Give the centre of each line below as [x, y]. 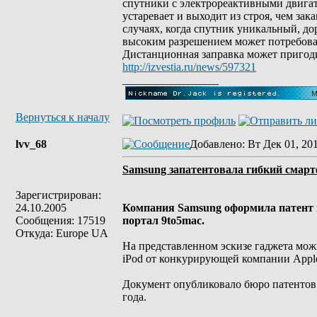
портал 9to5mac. [163, 220]
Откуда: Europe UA [62, 233]
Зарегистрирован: [58, 195]
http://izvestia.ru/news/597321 [189, 67]
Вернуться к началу [63, 117]
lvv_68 [31, 144]
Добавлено [216, 144]
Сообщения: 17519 [60, 220]
